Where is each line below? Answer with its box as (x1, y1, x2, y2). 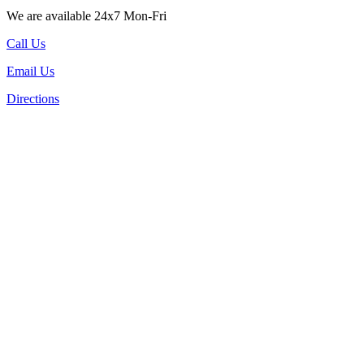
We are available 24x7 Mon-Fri (6, 8, 167, 23)
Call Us (6, 36, 45, 50)
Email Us (6, 63, 54, 78)
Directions (6, 91, 59, 106)
